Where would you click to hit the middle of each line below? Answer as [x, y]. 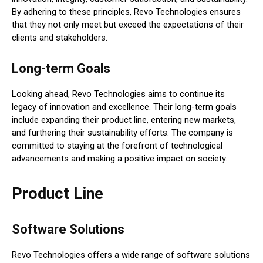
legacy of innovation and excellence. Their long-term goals [124, 107]
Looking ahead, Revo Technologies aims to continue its [118, 94]
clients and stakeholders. [60, 38]
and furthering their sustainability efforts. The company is [122, 133]
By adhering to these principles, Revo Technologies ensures [126, 12]
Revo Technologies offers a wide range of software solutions [131, 255]
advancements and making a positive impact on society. [119, 159]
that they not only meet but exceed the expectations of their [128, 25]
